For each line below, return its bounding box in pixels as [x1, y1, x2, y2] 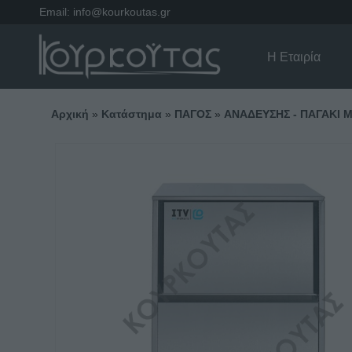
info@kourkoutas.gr [73, 5, 170, 18]
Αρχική [50, 108, 89, 121]
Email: [39, 5, 70, 18]
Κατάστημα [101, 108, 162, 121]
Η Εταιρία [266, 49, 321, 64]
